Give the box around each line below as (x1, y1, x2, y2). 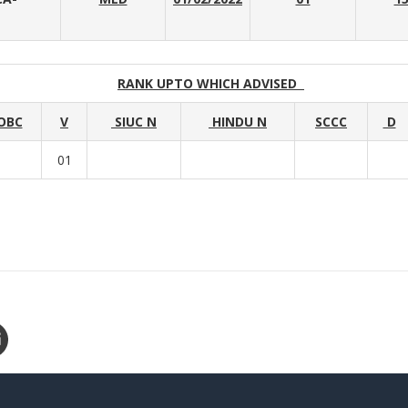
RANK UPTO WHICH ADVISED (117, 75, 304, 92)
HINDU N (209, 113, 267, 130)
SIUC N (111, 113, 157, 130)
